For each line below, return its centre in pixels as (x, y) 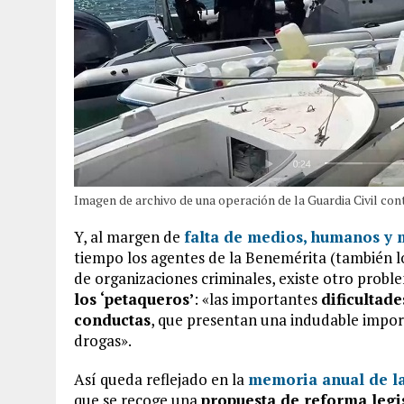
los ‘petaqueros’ (134, 299)
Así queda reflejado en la (161, 379)
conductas (112, 320)
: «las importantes (257, 299)
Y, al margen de (129, 237)
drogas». (103, 340)
